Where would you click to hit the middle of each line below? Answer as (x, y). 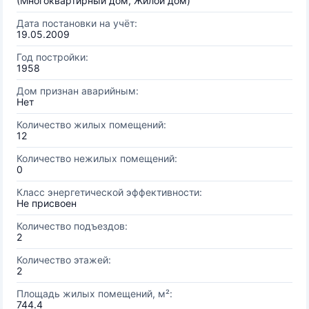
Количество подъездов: (72, 226)
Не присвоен (47, 203)
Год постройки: (52, 57)
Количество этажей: (64, 260)
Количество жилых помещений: (91, 124)
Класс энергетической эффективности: (109, 192)
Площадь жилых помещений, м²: (94, 293)
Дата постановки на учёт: (77, 23)
